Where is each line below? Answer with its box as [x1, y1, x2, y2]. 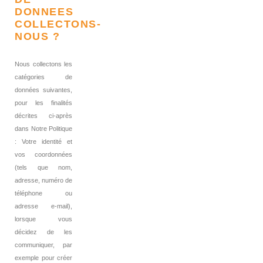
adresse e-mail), [15, 203, 72, 210]
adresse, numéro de [15, 177, 72, 184]
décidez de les [15, 228, 72, 236]
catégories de [15, 73, 72, 81]
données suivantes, [15, 86, 72, 94]
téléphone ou [15, 190, 72, 197]
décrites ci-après [15, 112, 72, 120]
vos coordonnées [15, 151, 72, 159]
